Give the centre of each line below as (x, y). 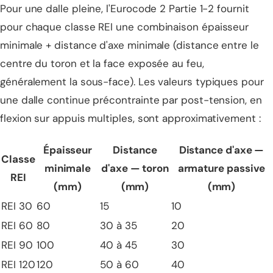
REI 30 (17, 206)
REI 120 (18, 264)
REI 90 (17, 245)
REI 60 (17, 225)
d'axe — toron (135, 168)
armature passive (222, 168)
